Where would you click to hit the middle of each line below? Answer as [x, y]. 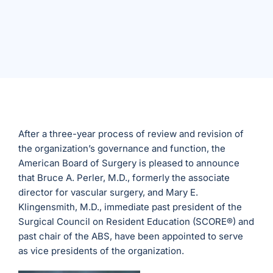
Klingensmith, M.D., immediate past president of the [130, 207]
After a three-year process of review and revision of [131, 134]
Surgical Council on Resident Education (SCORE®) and [136, 222]
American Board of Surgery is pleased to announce [129, 163]
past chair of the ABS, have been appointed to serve [131, 236]
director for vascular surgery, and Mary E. [108, 193]
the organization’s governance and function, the [122, 149]
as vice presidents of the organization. [101, 251]
